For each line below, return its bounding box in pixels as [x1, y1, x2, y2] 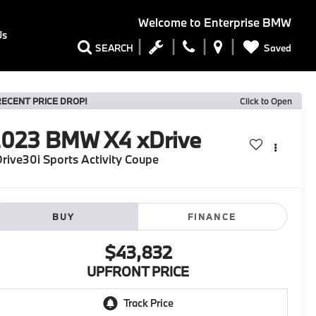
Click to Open [240, 95, 292, 107]
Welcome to [138, 15, 201, 30]
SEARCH [95, 41, 133, 54]
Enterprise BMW [201, 15, 291, 30]
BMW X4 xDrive [45, 126, 202, 154]
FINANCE [187, 211, 237, 223]
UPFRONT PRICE [87, 263, 189, 281]
